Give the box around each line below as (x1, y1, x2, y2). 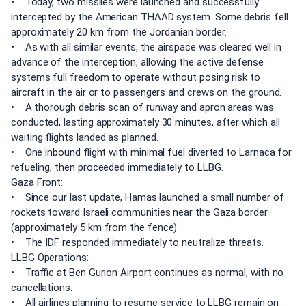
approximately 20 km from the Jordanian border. (11, 26, 232, 39)
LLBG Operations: (11, 251, 89, 264)
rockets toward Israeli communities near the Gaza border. (11, 206, 269, 219)
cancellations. (11, 281, 72, 294)
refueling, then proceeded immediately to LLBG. (11, 161, 223, 174)
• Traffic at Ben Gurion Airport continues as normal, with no (11, 266, 284, 279)
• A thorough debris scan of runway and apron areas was (11, 101, 274, 114)
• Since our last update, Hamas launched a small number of (11, 191, 284, 204)
